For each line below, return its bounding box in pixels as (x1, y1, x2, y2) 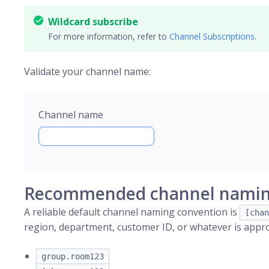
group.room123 (41, 252, 104, 261)
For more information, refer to (48, 31, 169, 42)
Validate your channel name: (24, 65, 151, 78)
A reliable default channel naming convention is (24, 205, 240, 219)
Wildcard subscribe (48, 15, 138, 28)
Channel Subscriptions (169, 31, 255, 42)
